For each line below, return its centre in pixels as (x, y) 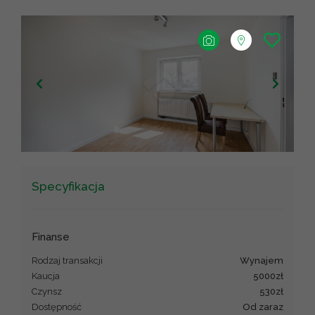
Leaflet (181, 148)
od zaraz (267, 307)
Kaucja (46, 276)
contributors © (254, 148)
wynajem (266, 260)
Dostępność (57, 307)
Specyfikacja (68, 187)
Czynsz (47, 291)
